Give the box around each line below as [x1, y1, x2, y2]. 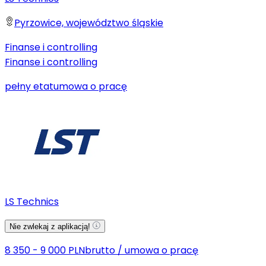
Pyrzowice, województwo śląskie [14, 16, 163, 30]
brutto [85, 243, 115, 258]
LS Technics [5, 195, 59, 209]
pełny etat [5, 80, 53, 94]
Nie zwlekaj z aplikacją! [9, 222, 93, 232]
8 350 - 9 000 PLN [5, 243, 85, 258]
